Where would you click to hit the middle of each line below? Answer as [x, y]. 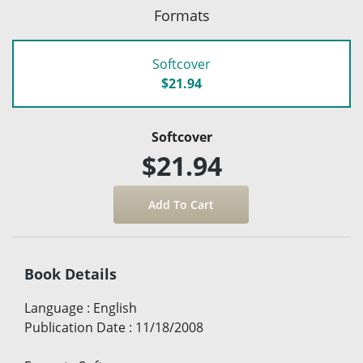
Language [54, 307]
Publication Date [75, 327]
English [115, 307]
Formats [181, 15]
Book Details [70, 273]
